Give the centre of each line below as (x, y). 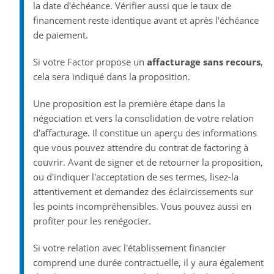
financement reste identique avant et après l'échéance (146, 20)
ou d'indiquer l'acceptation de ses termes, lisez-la (135, 176)
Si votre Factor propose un (90, 61)
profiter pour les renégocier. (92, 220)
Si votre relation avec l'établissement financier (129, 247)
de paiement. (60, 35)
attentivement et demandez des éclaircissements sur (143, 191)
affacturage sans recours (203, 61)
